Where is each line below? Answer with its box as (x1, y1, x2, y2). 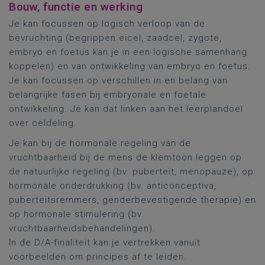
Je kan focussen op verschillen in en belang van (9, 75, 228, 86)
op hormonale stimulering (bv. (9, 209, 144, 219)
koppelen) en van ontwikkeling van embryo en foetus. (9, 61, 251, 72)
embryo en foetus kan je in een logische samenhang (9, 47, 247, 57)
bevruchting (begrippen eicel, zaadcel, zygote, (9, 33, 222, 43)
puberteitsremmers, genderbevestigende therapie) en (9, 195, 256, 205)
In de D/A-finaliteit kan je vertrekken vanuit (9, 237, 201, 248)
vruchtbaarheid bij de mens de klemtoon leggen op (9, 152, 242, 163)
